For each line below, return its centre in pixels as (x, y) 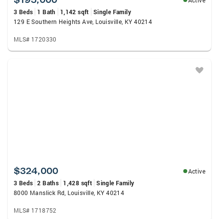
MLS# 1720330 (35, 39)
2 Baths (48, 183)
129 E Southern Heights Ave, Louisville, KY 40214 (83, 22)
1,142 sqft (74, 12)
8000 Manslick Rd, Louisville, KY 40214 (69, 193)
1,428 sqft (78, 183)
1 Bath (46, 12)
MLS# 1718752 (35, 210)
